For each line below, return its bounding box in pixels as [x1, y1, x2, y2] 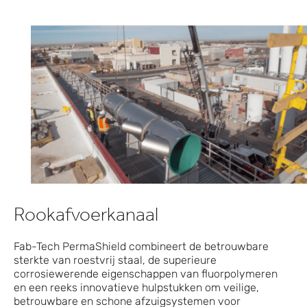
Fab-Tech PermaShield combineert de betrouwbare [14, 239, 269, 253]
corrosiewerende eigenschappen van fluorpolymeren [14, 267, 278, 280]
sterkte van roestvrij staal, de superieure [14, 253, 217, 267]
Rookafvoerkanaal [14, 207, 158, 227]
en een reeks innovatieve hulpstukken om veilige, [14, 280, 259, 294]
